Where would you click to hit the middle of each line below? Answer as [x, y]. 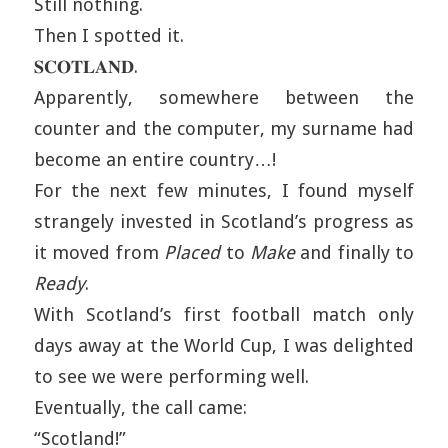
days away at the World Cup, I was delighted [224, 345]
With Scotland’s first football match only [224, 314]
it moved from [99, 252]
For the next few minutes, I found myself [224, 190]
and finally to [355, 252]
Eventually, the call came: [140, 407]
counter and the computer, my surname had [224, 128]
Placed [192, 252]
